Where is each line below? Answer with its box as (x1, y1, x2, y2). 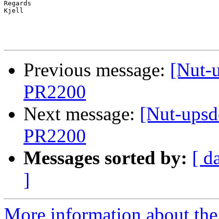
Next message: (23, 103, 140, 125)
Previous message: (23, 59, 170, 81)
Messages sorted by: (23, 147, 187, 169)
